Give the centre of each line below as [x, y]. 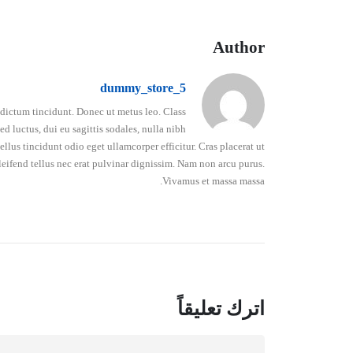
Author [239, 47]
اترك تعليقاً [221, 308]
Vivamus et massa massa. [214, 181]
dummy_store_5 [143, 87]
